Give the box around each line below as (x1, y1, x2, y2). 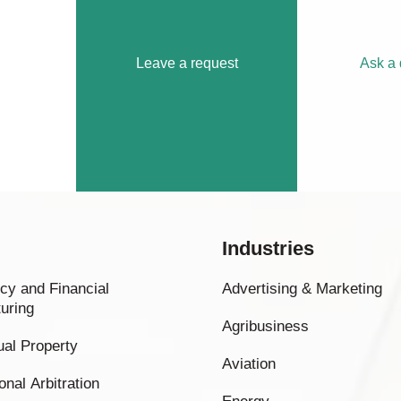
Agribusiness (222, 318, 309, 335)
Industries (222, 237, 314, 260)
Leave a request (135, 55, 238, 71)
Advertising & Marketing (222, 280, 382, 297)
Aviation (222, 355, 276, 372)
